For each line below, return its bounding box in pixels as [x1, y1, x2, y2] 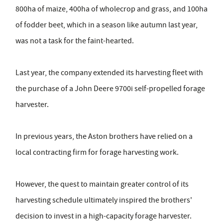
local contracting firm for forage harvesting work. [15, 147, 179, 158]
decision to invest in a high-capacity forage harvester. [15, 211, 192, 222]
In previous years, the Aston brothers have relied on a [15, 131, 193, 142]
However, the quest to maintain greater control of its [15, 179, 189, 190]
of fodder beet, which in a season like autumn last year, [15, 20, 198, 30]
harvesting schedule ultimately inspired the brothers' [15, 195, 192, 206]
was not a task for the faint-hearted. [15, 36, 134, 46]
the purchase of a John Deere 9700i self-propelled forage [15, 84, 205, 94]
